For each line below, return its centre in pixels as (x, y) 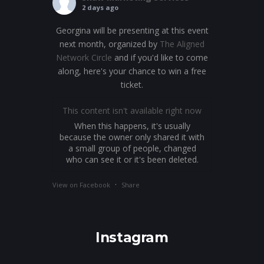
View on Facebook (81, 185)
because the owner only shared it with (132, 137)
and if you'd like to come (160, 58)
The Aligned (182, 44)
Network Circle (84, 58)
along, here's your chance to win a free (132, 71)
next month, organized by (110, 44)
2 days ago (100, 8)
